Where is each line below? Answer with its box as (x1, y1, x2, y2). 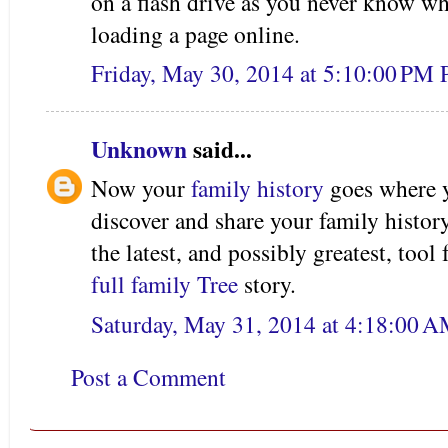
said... (187, 132, 252, 167)
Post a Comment (71, 361, 226, 394)
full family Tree (91, 268, 238, 301)
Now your (91, 172, 191, 205)
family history (191, 172, 324, 205)
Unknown (91, 132, 187, 167)
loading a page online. (91, 17, 300, 50)
